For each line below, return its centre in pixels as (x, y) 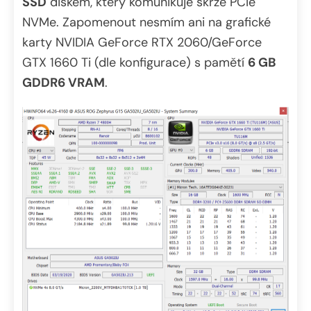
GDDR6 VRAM (64, 82)
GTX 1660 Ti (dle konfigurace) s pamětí (135, 62)
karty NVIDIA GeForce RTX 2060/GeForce (142, 42)
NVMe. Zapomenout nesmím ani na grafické (146, 22)
